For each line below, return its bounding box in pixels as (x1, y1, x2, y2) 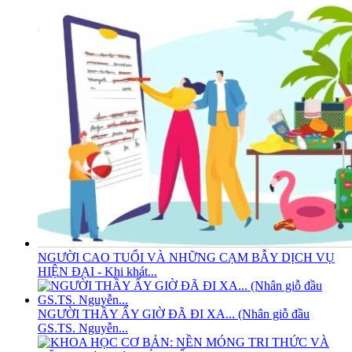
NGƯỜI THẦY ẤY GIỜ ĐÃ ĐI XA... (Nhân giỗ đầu (38, 306, 310, 321)
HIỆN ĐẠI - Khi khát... (38, 264, 157, 278)
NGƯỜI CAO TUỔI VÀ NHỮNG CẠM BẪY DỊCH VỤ (38, 250, 335, 264)
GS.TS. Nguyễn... (38, 321, 128, 335)
